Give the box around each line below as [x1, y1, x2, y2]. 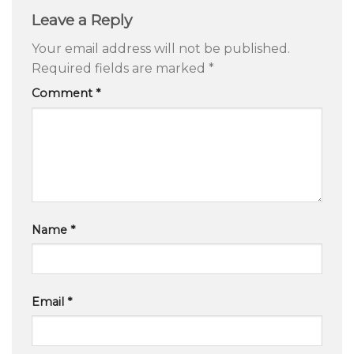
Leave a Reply [32, 9, 136, 29]
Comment [32, 86, 96, 101]
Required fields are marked [32, 61, 209, 77]
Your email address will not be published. [32, 41, 290, 57]
